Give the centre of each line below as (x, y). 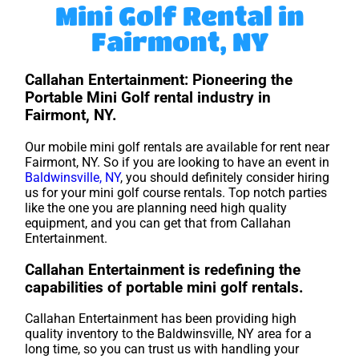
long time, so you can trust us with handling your (162, 349)
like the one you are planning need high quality (156, 208)
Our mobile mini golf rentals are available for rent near (177, 147)
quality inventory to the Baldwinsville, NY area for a (169, 334)
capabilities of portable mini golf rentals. (165, 287)
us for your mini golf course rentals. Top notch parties (176, 192)
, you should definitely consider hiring (225, 177)
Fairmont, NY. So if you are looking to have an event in (177, 162)
